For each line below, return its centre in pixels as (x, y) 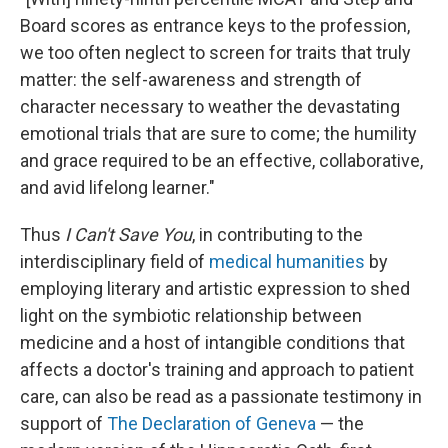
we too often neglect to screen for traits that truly (215, 53)
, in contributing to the (277, 235)
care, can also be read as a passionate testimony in (221, 397)
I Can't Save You (128, 235)
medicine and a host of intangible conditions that (212, 343)
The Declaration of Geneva (211, 424)
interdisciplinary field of (114, 262)
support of (63, 424)
